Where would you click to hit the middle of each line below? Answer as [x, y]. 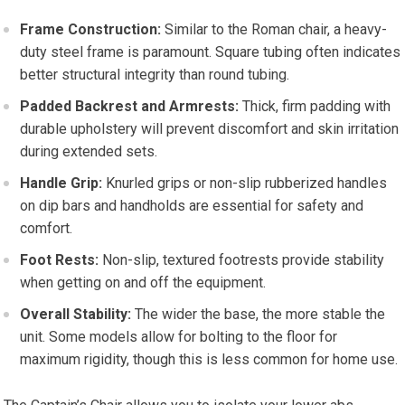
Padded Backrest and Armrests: [130, 106]
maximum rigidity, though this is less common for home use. [209, 359]
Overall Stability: [76, 314]
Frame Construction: [91, 29]
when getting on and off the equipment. [143, 283]
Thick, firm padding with [315, 106]
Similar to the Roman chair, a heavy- [274, 29]
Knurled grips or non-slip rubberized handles [245, 183]
